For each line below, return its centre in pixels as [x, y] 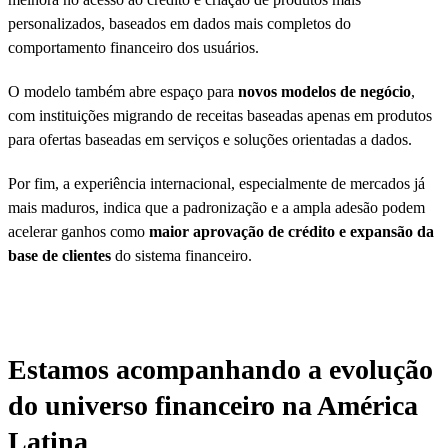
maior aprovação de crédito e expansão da [291, 231]
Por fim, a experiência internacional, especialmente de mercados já [216, 183]
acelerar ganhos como [78, 231]
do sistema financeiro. [183, 255]
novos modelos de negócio [324, 91]
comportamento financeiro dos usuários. [133, 47]
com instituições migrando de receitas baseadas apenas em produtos [220, 115]
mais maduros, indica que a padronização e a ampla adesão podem [216, 207]
